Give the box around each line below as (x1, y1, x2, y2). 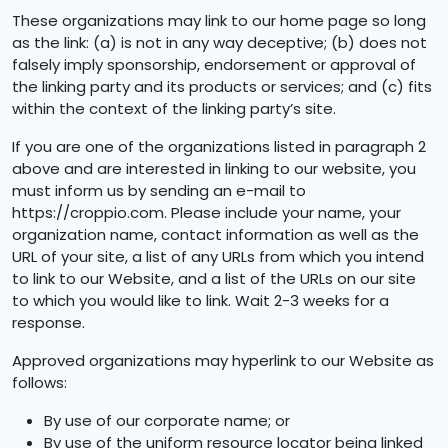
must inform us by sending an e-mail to (12, 180, 306, 201)
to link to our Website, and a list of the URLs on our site (12, 268, 416, 289)
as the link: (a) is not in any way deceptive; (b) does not (12, 32, 427, 53)
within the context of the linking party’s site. (12, 98, 336, 119)
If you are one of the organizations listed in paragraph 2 (12, 136, 426, 157)
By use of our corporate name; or (44, 410, 290, 431)
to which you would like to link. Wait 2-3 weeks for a (12, 290, 389, 311)
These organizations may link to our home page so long (12, 10, 426, 31)
